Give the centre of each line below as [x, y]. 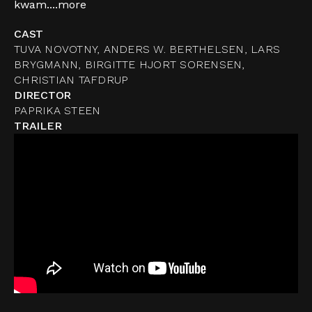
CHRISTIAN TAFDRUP [71, 80]
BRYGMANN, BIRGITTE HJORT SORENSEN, [130, 64]
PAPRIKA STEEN [57, 110]
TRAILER [38, 126]
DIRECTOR [42, 95]
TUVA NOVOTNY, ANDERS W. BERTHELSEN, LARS [147, 49]
